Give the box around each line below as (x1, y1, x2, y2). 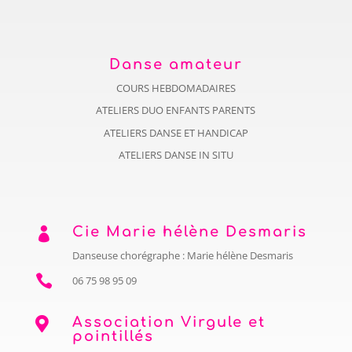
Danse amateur (108, 56, 243, 72)
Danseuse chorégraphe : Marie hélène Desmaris (71, 248, 293, 263)
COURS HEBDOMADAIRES (115, 80, 236, 95)
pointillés (71, 328, 154, 345)
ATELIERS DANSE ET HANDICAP (103, 125, 248, 140)
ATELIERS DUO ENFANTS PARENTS (96, 103, 256, 118)
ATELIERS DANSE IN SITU (118, 148, 233, 163)
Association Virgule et (71, 314, 266, 331)
